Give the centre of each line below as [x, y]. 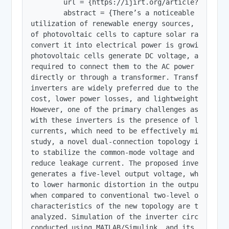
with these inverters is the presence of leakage [127, 120]
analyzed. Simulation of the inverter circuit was [129, 216]
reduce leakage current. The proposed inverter [123, 163]
